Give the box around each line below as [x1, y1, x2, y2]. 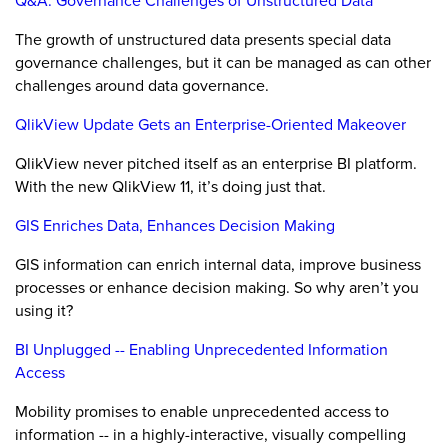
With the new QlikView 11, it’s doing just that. [15, 175, 326, 198]
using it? [15, 299, 73, 322]
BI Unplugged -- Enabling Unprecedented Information [15, 338, 388, 361]
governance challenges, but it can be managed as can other [15, 51, 431, 74]
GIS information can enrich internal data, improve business [15, 253, 421, 276]
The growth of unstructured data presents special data [15, 28, 391, 51]
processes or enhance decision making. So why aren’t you [15, 276, 419, 299]
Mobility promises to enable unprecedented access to [15, 400, 389, 423]
